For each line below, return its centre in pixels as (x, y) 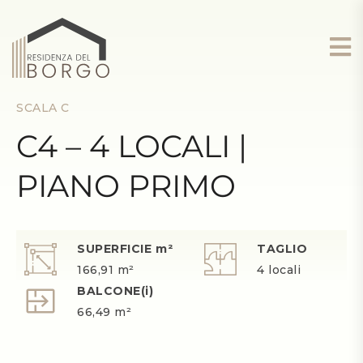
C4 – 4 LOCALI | (132, 146)
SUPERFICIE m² (125, 249)
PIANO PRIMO (126, 186)
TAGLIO (282, 249)
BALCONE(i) (115, 291)
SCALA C (43, 108)
